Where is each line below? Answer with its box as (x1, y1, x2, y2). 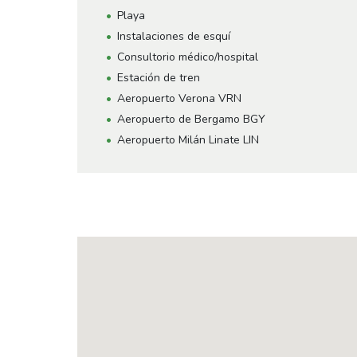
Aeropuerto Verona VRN (117, 91, 241, 106)
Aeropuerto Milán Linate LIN (117, 132, 259, 147)
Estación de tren (117, 70, 200, 85)
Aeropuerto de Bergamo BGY (117, 112, 265, 127)
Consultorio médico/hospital (117, 49, 258, 65)
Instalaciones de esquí (117, 29, 230, 44)
